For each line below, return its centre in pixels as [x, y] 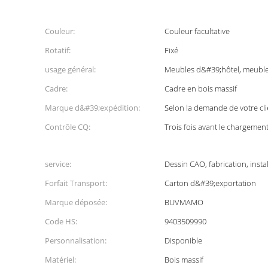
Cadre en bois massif [201, 89]
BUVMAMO [184, 202]
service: [58, 164]
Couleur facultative [197, 31]
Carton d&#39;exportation [210, 183]
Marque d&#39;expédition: [92, 108]
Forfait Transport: [76, 183]
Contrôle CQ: [68, 127]
